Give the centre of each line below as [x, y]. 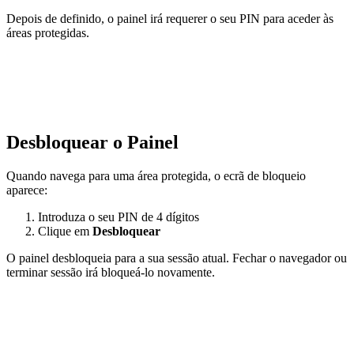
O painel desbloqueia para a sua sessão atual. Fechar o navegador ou [177, 258]
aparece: [27, 190]
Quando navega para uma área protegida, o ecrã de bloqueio [156, 176]
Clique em [65, 232]
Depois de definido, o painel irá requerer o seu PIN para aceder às [170, 19]
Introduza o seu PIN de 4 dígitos [119, 217]
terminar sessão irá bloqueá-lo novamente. [111, 273]
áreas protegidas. [48, 33]
